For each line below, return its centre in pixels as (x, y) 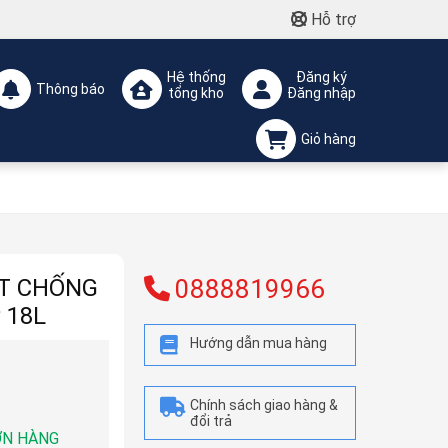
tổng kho (196, 93)
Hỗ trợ (331, 19)
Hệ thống (196, 77)
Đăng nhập (321, 93)
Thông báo (70, 89)
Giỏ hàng (328, 139)
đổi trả (211, 421)
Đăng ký (321, 77)
